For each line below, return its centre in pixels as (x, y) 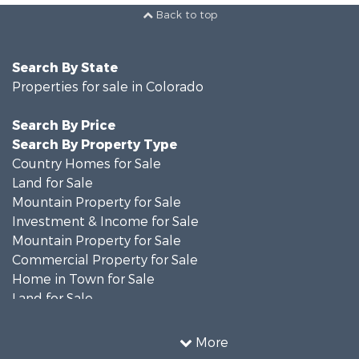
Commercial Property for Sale (105, 256)
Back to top (185, 11)
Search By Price (64, 121)
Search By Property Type (95, 141)
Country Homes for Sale (87, 160)
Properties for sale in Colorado (108, 83)
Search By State (65, 64)
